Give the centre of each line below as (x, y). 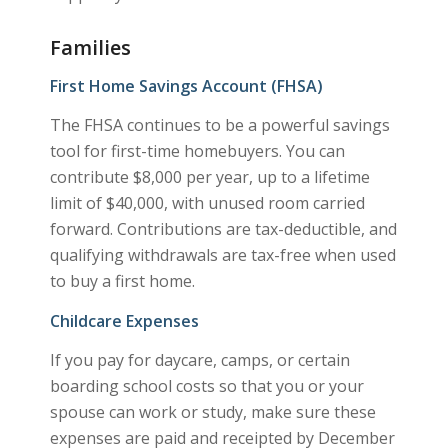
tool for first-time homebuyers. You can (197, 151)
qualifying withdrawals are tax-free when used (222, 255)
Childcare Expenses (124, 320)
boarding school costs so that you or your (206, 386)
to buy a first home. (122, 281)
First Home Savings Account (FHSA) (186, 85)
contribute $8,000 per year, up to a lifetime (209, 177)
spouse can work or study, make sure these (212, 412)
